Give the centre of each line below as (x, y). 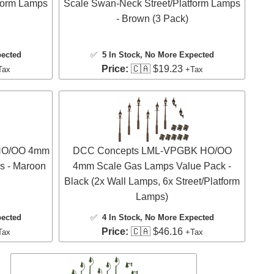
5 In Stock (121, 54)
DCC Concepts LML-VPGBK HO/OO (152, 150)
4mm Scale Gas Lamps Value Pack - (152, 166)
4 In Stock (121, 217)
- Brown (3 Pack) (152, 18)
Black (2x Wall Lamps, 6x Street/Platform (152, 181)
